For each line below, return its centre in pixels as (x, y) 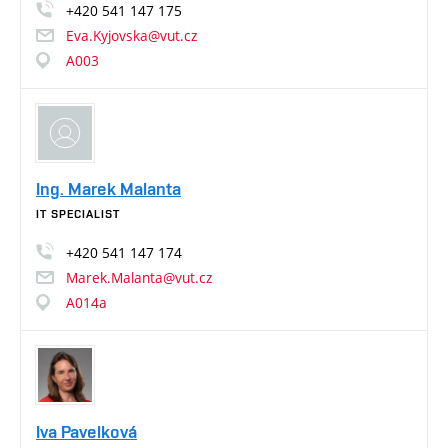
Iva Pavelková (86, 431)
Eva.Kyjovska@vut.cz (131, 35)
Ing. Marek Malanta (108, 189)
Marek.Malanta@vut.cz (139, 278)
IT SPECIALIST (78, 214)
